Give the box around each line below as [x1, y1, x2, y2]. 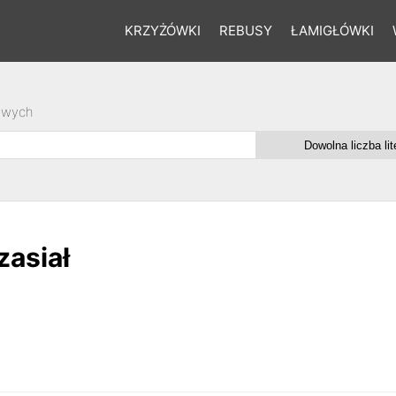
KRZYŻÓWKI [124, 22, 201, 39]
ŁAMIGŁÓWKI [290, 22, 374, 39]
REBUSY [218, 22, 272, 39]
